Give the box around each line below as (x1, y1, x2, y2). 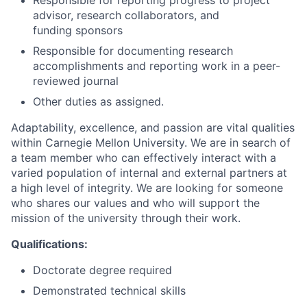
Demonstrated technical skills (33, 284, 186, 297)
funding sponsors (33, 23, 123, 37)
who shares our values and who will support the (11, 196, 260, 210)
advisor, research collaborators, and (33, 8, 219, 22)
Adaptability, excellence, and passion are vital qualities (11, 121, 295, 134)
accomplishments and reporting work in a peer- (33, 59, 280, 73)
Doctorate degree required (33, 263, 172, 277)
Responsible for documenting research (33, 44, 233, 58)
